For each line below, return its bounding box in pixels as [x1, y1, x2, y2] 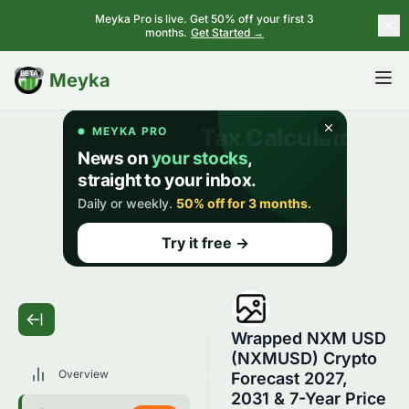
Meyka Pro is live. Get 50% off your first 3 [95, 12, 314, 26]
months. [145, 26, 187, 39]
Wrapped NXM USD [231, 329, 386, 348]
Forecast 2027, [231, 369, 348, 388]
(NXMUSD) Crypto [231, 349, 377, 368]
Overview [58, 367, 109, 381]
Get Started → [191, 26, 264, 39]
